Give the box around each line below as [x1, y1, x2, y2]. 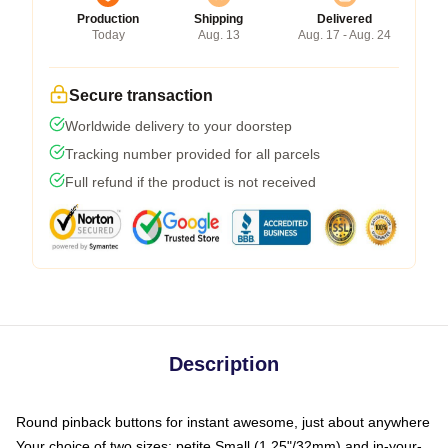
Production [77, 11, 139, 26]
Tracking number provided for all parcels [65, 145, 320, 162]
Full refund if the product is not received [65, 173, 316, 190]
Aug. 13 [197, 27, 240, 42]
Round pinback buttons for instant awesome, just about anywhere [16, 413, 430, 430]
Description [169, 352, 279, 375]
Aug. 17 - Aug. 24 [298, 27, 391, 42]
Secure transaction [69, 86, 213, 104]
